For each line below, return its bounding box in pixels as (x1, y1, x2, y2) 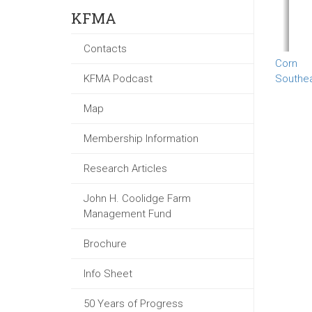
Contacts (84, 42, 127, 55)
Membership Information (84, 132, 198, 145)
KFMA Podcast (84, 72, 153, 85)
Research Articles (84, 162, 167, 175)
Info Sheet (84, 267, 132, 280)
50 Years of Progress (84, 297, 183, 310)
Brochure (84, 237, 127, 250)
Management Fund (84, 208, 171, 220)
